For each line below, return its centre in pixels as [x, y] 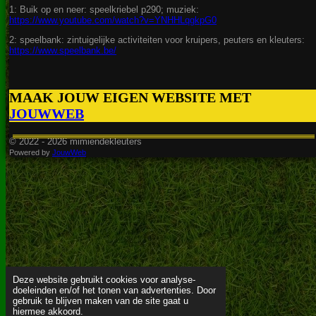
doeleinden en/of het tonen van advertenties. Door [115, 290]
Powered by [31, 153]
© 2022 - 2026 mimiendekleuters [75, 142]
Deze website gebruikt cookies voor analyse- [104, 279]
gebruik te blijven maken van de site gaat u [101, 300]
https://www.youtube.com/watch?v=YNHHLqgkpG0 [113, 20]
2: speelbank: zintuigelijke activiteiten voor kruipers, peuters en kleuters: [157, 40]
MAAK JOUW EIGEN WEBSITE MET [130, 98]
